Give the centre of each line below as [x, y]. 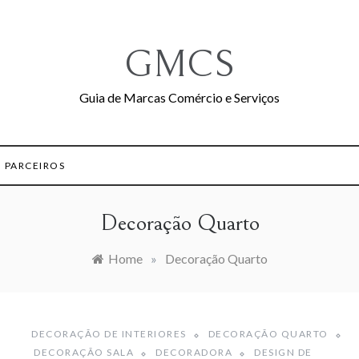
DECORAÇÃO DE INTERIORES [109, 334]
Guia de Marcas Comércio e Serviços [179, 97]
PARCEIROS [35, 165]
